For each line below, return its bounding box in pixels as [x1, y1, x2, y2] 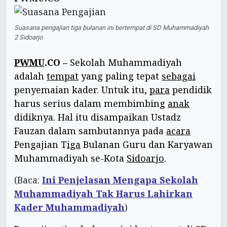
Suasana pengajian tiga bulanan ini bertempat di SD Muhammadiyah [14, 23, 209, 33]
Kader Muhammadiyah [14, 201, 125, 214]
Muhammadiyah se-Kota [14, 152, 127, 165]
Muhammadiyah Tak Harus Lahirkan [14, 187, 193, 200]
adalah [14, 70, 47, 83]
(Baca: [14, 174, 42, 186]
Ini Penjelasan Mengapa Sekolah [42, 174, 198, 186]
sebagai [162, 70, 196, 83]
